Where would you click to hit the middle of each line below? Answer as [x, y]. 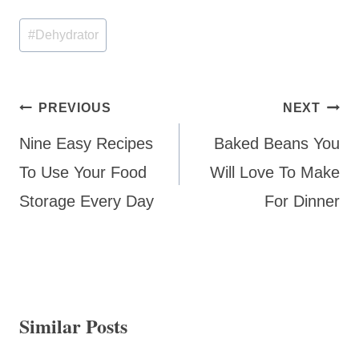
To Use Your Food [83, 173]
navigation [61, 135]
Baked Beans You [277, 144]
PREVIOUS [75, 108]
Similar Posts [73, 326]
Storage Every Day [87, 202]
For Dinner [302, 202]
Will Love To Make [275, 173]
